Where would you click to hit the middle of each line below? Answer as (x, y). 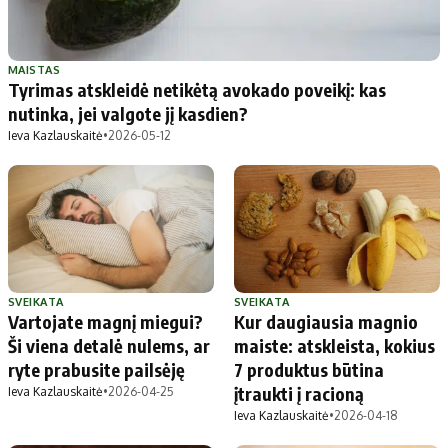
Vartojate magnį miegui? (105, 322)
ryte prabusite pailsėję (96, 370)
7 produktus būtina (309, 370)
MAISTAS (34, 69)
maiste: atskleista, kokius (334, 346)
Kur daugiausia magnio (326, 322)
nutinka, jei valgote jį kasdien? (128, 113)
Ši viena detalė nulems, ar (109, 346)
